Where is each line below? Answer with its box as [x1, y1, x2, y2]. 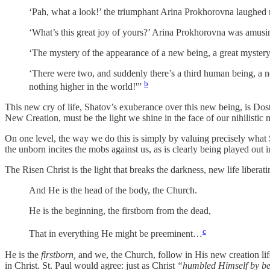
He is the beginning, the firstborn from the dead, [29, 206, 211, 216]
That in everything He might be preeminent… [29, 228, 202, 239]
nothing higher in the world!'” [29, 81, 144, 92]
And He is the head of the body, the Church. [29, 185, 197, 196]
